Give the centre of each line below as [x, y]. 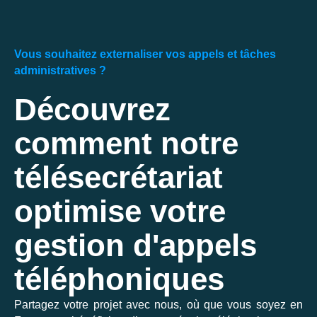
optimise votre [120, 211]
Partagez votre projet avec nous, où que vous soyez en [158, 304]
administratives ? [60, 70]
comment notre [126, 143]
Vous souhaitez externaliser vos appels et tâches [145, 54]
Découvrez [92, 109]
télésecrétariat [119, 177]
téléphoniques [119, 279]
